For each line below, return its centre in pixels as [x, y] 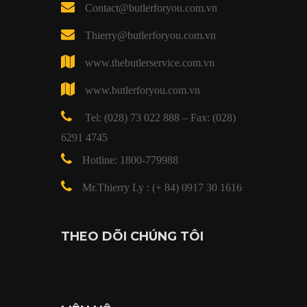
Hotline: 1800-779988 [130, 160]
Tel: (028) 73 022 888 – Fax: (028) [159, 117]
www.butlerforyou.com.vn [143, 90]
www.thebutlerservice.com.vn [150, 62]
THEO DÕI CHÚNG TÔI [132, 236]
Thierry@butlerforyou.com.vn [150, 35]
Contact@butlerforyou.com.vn [151, 8]
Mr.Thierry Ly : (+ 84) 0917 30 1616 [162, 187]
